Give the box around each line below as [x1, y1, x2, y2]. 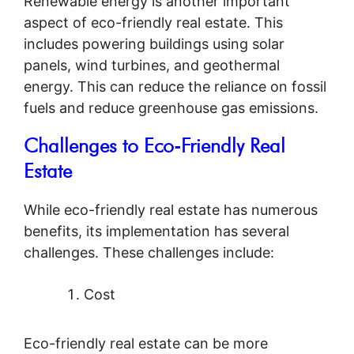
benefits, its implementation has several [24, 222, 289, 239]
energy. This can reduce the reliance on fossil [24, 77, 326, 95]
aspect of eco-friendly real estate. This [24, 13, 283, 31]
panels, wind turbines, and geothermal [24, 56, 280, 73]
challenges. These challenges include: [24, 243, 274, 261]
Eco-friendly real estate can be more [24, 334, 268, 352]
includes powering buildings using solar [24, 35, 284, 52]
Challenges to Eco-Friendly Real [24, 133, 285, 157]
